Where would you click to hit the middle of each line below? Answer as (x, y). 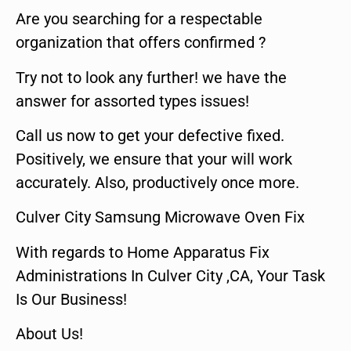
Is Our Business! (71, 299)
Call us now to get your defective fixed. (150, 135)
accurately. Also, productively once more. (157, 182)
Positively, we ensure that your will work (154, 159)
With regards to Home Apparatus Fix (143, 252)
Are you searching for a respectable (139, 19)
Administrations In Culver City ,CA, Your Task (170, 275)
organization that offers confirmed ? (141, 43)
